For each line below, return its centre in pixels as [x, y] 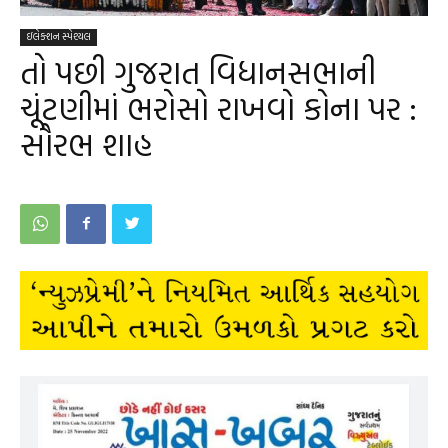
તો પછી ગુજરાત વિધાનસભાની [198, 71]
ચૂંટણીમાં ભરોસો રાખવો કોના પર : [218, 107]
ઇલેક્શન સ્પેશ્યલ [58, 36]
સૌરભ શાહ [86, 143]
